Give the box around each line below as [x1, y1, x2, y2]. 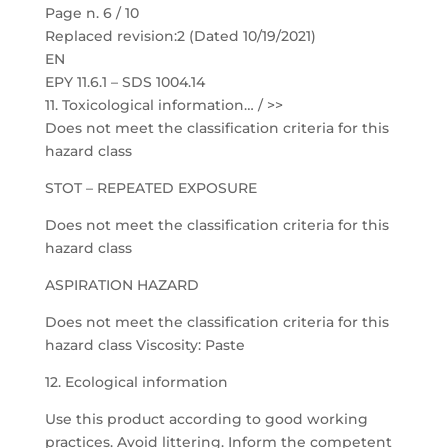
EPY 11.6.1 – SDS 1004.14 [44, 73, 205, 91]
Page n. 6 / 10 [44, 4, 139, 22]
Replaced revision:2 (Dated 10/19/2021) [44, 27, 316, 45]
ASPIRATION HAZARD [44, 276, 199, 294]
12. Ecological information [44, 373, 228, 391]
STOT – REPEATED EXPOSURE [44, 179, 257, 197]
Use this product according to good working [44, 410, 368, 428]
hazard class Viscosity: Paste [44, 336, 245, 354]
